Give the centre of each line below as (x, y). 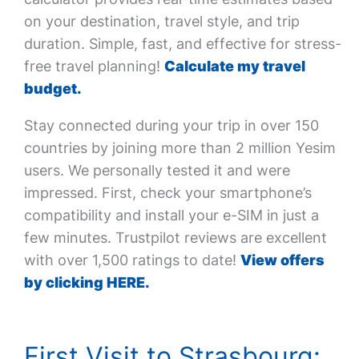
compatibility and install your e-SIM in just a (171, 215)
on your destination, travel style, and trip (161, 21)
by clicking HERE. (87, 282)
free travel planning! (94, 66)
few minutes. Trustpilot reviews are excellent (175, 238)
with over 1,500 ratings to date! (132, 260)
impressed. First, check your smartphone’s (167, 193)
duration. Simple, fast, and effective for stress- (182, 44)
